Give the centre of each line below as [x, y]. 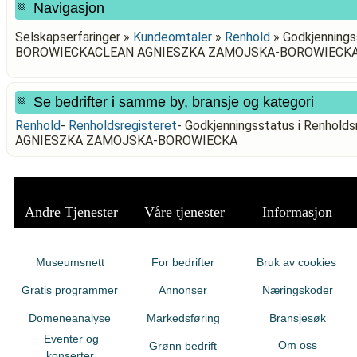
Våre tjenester [184, 212]
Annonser [183, 290]
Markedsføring [183, 318]
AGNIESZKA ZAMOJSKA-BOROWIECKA [126, 141]
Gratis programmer [70, 290]
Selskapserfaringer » [74, 37]
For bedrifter [183, 262]
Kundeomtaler [173, 37]
